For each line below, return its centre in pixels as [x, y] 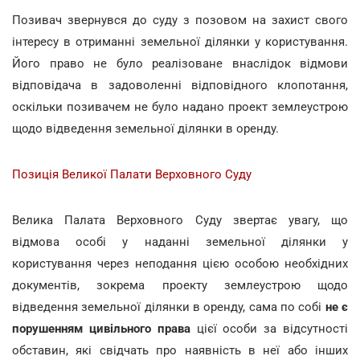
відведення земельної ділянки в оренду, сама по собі [169, 307]
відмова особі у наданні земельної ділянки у [180, 241]
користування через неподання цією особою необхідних [180, 263]
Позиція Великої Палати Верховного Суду [132, 174]
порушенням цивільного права [101, 328]
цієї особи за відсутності [269, 328]
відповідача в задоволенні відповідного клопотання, [180, 85]
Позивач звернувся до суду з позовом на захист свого [180, 20]
